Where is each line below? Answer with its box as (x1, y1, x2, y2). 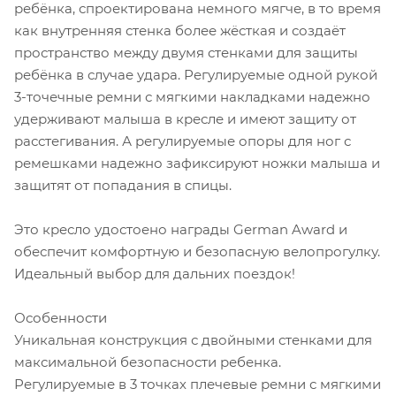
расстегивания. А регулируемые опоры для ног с (14, 132, 351, 149)
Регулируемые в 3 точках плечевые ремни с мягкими (14, 375, 381, 392)
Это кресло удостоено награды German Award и (14, 220, 347, 238)
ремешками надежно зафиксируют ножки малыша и (14, 154, 380, 171)
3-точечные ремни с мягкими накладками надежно (14, 88, 370, 105)
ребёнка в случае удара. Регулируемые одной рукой (14, 65, 377, 83)
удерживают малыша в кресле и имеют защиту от (14, 110, 356, 127)
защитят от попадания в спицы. (14, 176, 232, 194)
